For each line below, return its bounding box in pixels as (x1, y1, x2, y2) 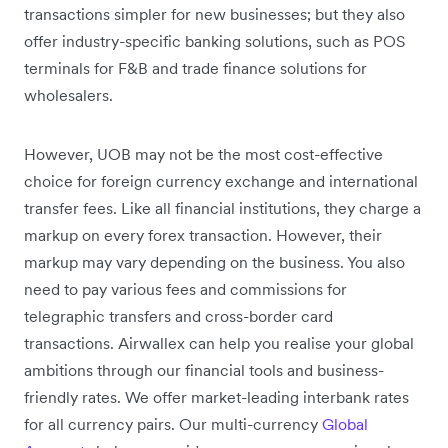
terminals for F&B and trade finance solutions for (24, 58, 367, 78)
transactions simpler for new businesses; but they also (24, 4, 405, 24)
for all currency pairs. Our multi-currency (24, 414, 322, 434)
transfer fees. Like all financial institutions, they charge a (24, 198, 421, 218)
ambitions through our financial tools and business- (24, 360, 384, 380)
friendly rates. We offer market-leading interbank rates (24, 387, 409, 407)
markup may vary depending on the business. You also (24, 252, 405, 272)
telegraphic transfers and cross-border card (24, 306, 333, 326)
